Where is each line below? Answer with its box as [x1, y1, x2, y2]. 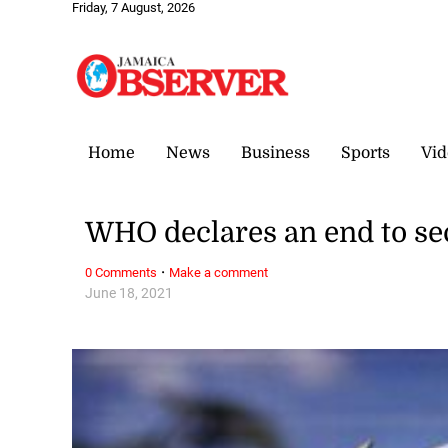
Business [241, 143, 310, 162]
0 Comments [85, 264, 158, 280]
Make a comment [169, 264, 269, 280]
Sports [341, 143, 390, 162]
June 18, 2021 [85, 284, 174, 302]
